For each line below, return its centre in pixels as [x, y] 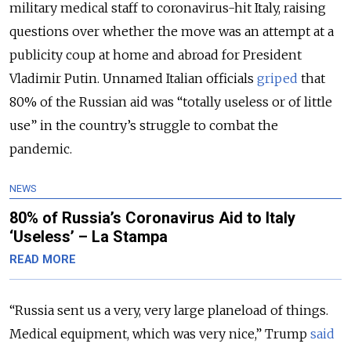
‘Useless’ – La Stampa [89, 236]
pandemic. [41, 148]
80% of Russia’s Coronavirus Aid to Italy [152, 217]
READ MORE [43, 259]
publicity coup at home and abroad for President [156, 54]
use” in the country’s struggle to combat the [144, 125]
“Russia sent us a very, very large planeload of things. [169, 310]
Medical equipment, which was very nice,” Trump [160, 333]
